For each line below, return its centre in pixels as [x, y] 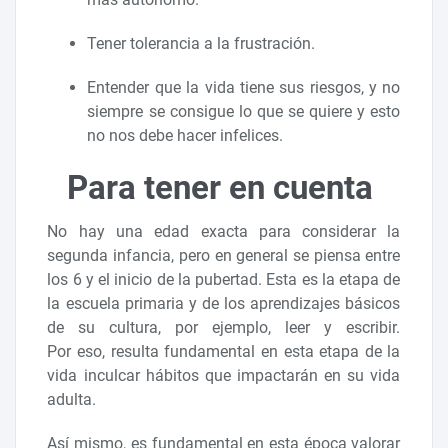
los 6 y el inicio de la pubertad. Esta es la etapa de [224, 279]
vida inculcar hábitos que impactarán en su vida [224, 375]
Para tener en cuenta [223, 187]
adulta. [74, 399]
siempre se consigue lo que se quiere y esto [244, 111]
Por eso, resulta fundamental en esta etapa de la [224, 351]
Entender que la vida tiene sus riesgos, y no [244, 87]
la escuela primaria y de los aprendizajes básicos [224, 303]
